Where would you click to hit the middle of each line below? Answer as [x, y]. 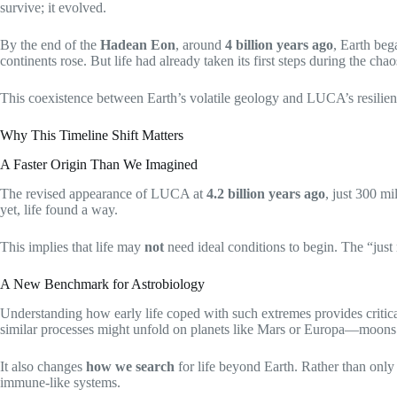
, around [200, 45]
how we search [130, 366]
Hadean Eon [138, 45]
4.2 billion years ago [266, 193]
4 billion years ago [279, 45]
